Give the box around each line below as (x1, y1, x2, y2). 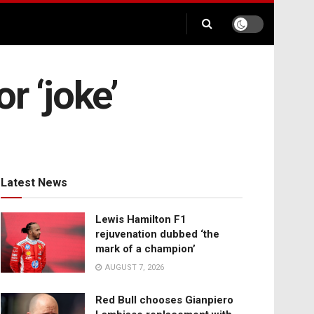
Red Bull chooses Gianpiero (95, 294, 233, 307)
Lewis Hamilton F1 (95, 213, 186, 226)
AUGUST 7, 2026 (103, 263, 164, 273)
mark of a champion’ (95, 243, 196, 256)
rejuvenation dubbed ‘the (95, 228, 219, 241)
